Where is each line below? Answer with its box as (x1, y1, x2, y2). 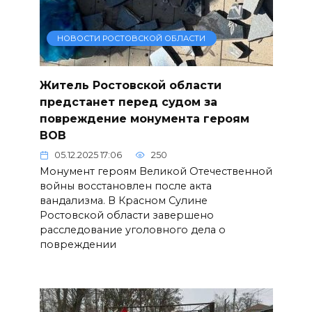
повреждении (39, 238, 116, 251)
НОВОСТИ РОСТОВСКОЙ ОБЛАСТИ (57, 33, 206, 44)
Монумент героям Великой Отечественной (39, 165, 272, 178)
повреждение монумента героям (39, 111, 249, 125)
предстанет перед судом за (39, 95, 217, 109)
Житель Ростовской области (39, 78, 221, 92)
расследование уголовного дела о (39, 224, 226, 237)
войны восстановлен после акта (39, 180, 212, 193)
